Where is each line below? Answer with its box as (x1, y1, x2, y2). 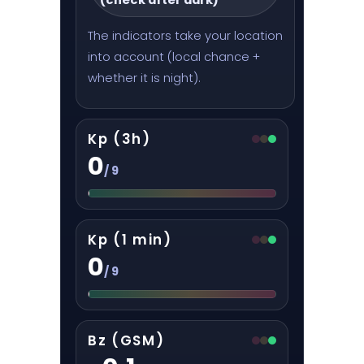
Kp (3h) (88, 128, 151, 149)
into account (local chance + (88, 48, 260, 65)
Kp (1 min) (88, 229, 172, 249)
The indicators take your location (88, 27, 283, 44)
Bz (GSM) (88, 330, 165, 350)
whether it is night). (88, 69, 201, 86)
